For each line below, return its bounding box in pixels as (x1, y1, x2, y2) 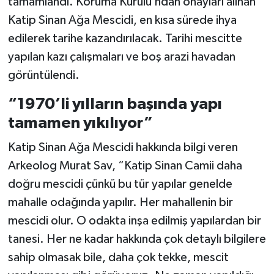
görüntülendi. (7, 69, 80, 82)
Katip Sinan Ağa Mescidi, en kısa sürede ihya (7, 14, 237, 27)
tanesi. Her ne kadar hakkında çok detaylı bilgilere (7, 232, 266, 245)
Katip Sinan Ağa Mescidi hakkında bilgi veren (7, 141, 238, 154)
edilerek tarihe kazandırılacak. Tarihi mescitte (7, 32, 242, 45)
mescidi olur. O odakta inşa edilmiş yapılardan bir (7, 214, 261, 227)
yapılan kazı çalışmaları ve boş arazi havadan (7, 51, 235, 64)
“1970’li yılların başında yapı (7, 96, 222, 113)
